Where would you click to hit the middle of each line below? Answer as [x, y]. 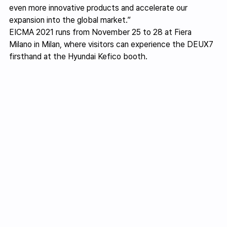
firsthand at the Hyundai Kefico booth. [78, 57]
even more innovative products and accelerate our [99, 8]
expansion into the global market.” [70, 20]
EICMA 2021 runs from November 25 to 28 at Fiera [101, 32]
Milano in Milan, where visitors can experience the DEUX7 [112, 45]
